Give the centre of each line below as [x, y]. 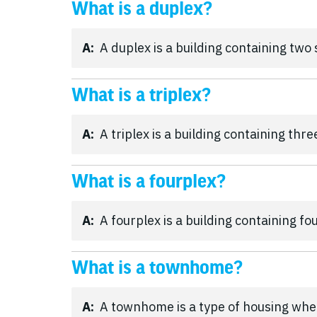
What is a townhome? [157, 268]
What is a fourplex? [149, 181]
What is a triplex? [141, 95]
